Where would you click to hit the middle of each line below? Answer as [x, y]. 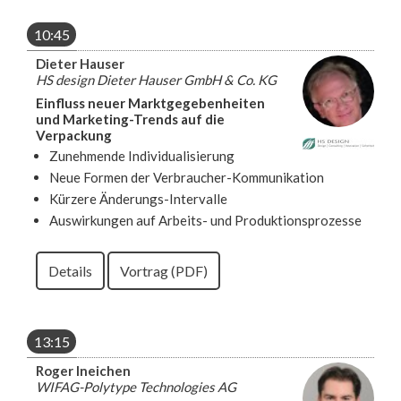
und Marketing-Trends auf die [130, 119]
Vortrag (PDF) [164, 270]
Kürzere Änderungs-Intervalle [138, 198]
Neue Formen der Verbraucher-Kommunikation [187, 177]
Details [70, 270]
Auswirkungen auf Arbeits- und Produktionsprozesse [205, 220]
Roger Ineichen [83, 370]
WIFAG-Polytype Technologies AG [136, 386]
